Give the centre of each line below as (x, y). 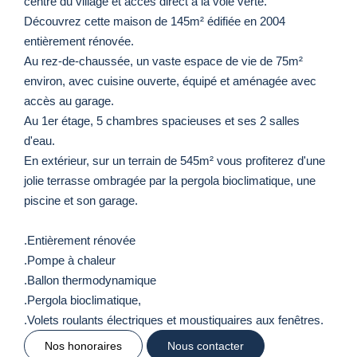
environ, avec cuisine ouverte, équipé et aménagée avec (170, 80)
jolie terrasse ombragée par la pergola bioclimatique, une (170, 180)
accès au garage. (69, 100)
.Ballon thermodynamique (90, 280)
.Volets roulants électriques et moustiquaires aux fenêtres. (174, 320)
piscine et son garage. (81, 200)
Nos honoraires (83, 345)
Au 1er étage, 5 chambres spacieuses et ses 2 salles (162, 120)
